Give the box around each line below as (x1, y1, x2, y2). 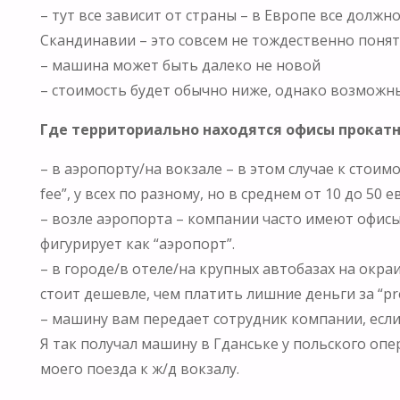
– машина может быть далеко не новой (39, 54, 321, 75)
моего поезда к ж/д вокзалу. (39, 358, 239, 379)
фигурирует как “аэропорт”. (39, 233, 235, 254)
